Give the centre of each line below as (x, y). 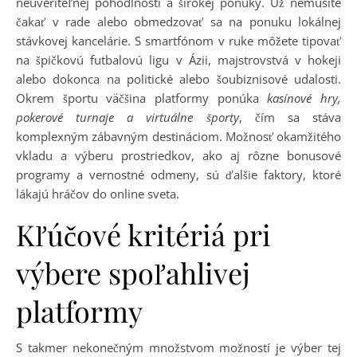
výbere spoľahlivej (133, 273)
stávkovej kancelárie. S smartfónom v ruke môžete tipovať (178, 41)
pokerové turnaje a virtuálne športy (127, 117)
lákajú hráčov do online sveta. (98, 194)
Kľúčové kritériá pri (143, 234)
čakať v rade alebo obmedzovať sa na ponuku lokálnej (178, 22)
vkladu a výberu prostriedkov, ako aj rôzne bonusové (178, 155)
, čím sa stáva (290, 117)
